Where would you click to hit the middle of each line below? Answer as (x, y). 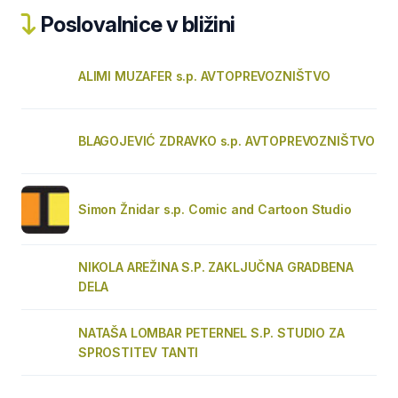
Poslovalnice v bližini (136, 24)
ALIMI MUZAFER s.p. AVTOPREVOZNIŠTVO (204, 76)
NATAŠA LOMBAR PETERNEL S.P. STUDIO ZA (211, 333)
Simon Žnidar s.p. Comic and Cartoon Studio (215, 209)
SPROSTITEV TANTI (139, 352)
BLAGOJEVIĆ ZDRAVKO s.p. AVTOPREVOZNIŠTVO (227, 141)
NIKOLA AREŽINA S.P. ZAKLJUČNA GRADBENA (216, 267)
